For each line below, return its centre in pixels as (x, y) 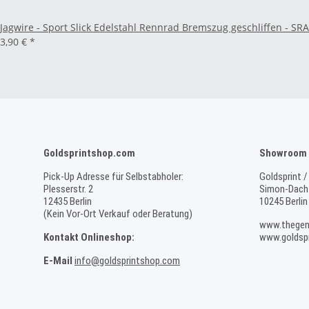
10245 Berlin (283, 202)
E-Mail (58, 261)
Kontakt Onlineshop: (89, 238)
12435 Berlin (68, 202)
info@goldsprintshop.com (127, 261)
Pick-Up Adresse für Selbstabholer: (113, 177)
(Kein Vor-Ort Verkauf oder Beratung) (118, 214)
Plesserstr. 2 (68, 189)
